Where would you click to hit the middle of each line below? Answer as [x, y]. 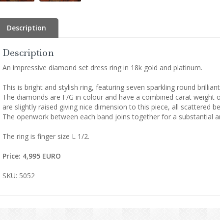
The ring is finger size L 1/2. [46, 136]
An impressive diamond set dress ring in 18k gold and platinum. [102, 67]
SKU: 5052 [19, 175]
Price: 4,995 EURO [32, 156]
